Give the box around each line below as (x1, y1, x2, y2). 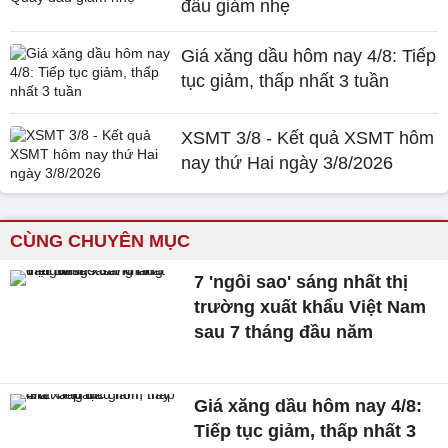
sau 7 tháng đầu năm (194, 322, 374, 342)
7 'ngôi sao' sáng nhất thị (194, 272, 409, 292)
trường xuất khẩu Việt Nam (194, 297, 427, 317)
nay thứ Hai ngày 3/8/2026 (181, 153, 394, 173)
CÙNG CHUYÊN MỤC (10, 231, 190, 251)
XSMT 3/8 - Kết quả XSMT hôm (181, 128, 435, 148)
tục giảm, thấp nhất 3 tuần (181, 71, 390, 91)
